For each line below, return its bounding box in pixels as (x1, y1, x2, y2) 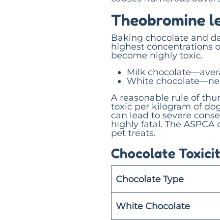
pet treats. (111, 127, 156, 138)
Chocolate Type (116, 173, 184, 185)
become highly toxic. (111, 50, 203, 61)
